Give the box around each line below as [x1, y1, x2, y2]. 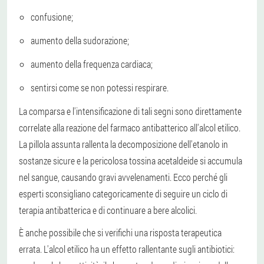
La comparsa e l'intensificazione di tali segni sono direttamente [19, 104, 242, 117]
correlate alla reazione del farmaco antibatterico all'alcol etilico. [19, 121, 240, 134]
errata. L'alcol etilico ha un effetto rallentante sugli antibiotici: [19, 242, 235, 255]
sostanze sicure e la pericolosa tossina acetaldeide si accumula [19, 154, 242, 167]
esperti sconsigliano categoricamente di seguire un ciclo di [19, 187, 227, 200]
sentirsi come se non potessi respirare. [31, 81, 169, 94]
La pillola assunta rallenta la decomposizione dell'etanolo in [19, 137, 228, 150]
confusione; [31, 10, 73, 23]
